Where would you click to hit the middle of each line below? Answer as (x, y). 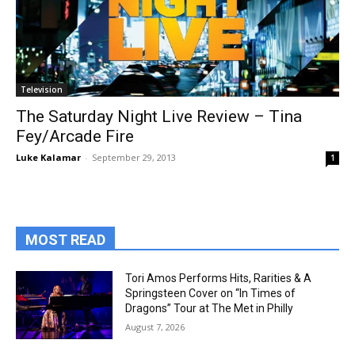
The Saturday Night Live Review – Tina (159, 116)
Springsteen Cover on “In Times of (211, 293)
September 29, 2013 (134, 157)
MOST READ (65, 240)
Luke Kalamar (48, 157)
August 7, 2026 (155, 327)
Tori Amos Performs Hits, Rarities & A (219, 278)
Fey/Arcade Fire (75, 136)
